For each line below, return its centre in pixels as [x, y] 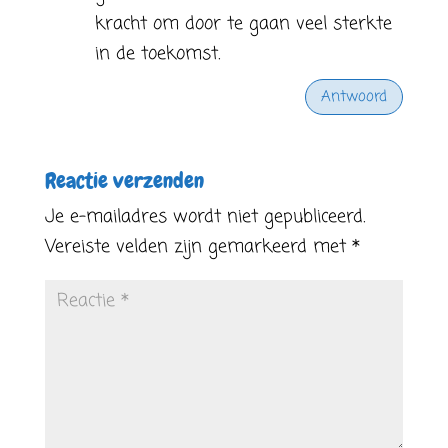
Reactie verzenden [124, 180]
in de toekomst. [157, 54]
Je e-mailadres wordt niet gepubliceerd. [204, 217]
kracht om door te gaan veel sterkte [243, 24]
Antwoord [354, 96]
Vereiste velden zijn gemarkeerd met [198, 247]
